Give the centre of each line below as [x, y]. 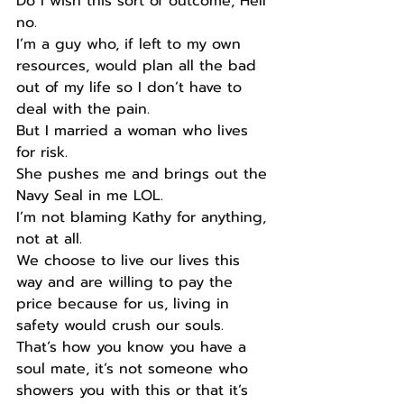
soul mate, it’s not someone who [135, 369]
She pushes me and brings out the [144, 174]
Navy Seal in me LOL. [90, 196]
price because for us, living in [125, 304]
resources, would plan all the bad [139, 66]
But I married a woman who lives [135, 131]
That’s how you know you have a [134, 348]
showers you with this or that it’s [135, 391]
